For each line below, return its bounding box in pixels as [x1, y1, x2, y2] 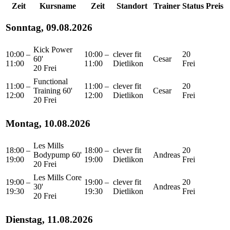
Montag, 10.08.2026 [6, 118, 90, 129]
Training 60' [33, 86, 72, 95]
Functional [33, 76, 68, 86]
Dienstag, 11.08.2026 [6, 214, 93, 225]
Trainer [153, 1, 180, 10]
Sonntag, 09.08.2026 [6, 22, 92, 33]
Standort [117, 1, 147, 10]
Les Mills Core [33, 172, 82, 182]
